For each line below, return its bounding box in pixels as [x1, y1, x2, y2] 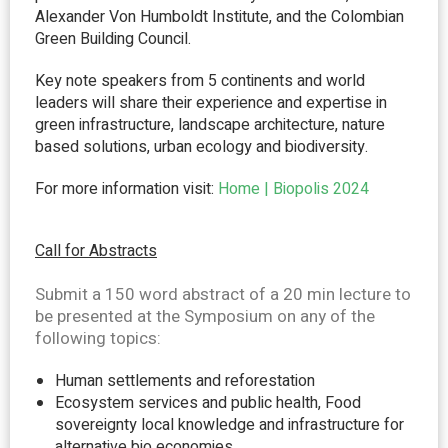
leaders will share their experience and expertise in [35, 91, 387, 115]
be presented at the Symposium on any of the [35, 304, 375, 329]
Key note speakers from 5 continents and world [35, 69, 365, 93]
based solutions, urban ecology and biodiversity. [35, 135, 368, 159]
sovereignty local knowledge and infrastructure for [55, 413, 404, 437]
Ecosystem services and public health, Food [55, 391, 361, 415]
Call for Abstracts [35, 239, 157, 263]
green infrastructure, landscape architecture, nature [35, 113, 385, 137]
